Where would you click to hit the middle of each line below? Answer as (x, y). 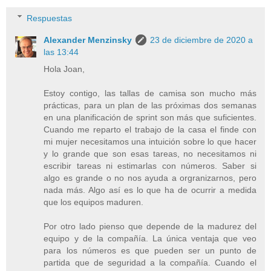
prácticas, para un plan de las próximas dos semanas (150, 105)
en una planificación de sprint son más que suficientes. (150, 117)
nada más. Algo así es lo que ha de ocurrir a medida (150, 190)
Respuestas (50, 18)
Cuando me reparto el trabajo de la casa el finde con (150, 129)
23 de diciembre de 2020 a (202, 40)
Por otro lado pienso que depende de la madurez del (150, 226)
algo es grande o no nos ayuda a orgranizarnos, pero (150, 178)
